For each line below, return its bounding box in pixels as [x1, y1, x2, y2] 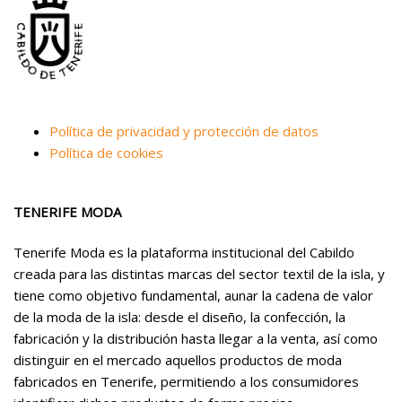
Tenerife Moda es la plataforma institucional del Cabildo [13, 243, 354, 262]
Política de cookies [49, 143, 163, 162]
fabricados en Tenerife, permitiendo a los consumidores [13, 372, 359, 391]
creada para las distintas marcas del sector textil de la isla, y [13, 265, 385, 284]
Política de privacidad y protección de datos [49, 121, 319, 140]
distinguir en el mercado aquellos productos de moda [13, 351, 342, 370]
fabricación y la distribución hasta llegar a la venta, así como [13, 329, 378, 348]
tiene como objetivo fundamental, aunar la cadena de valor [13, 286, 373, 305]
